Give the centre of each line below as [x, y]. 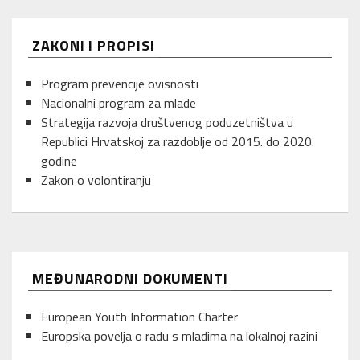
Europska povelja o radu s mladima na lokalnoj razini [179, 335]
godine [59, 160]
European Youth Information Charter [139, 316]
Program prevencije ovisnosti [120, 83]
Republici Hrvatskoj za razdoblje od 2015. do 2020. [178, 141]
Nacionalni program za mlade [119, 102]
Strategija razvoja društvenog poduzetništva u [167, 122]
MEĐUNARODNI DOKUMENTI [130, 278]
